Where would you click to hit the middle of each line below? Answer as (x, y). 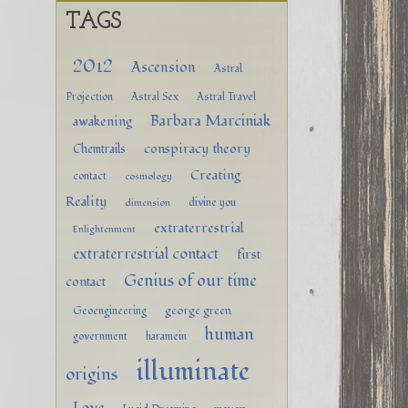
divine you (212, 202)
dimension (148, 202)
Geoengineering (110, 310)
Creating (215, 175)
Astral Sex (155, 96)
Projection (89, 96)
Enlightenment (104, 229)
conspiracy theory (197, 148)
